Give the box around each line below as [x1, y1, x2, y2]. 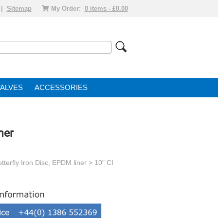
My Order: [49, 5, 83, 12]
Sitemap [6, 5, 32, 12]
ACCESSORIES [35, 84, 88, 91]
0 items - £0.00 [84, 5, 128, 12]
